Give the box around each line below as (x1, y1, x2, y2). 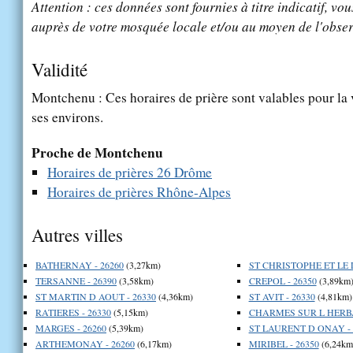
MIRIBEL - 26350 (248, 336, 319, 350)
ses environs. (32, 107, 103, 126)
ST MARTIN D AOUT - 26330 (35, 289, 156, 303)
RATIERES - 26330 (35, 305, 111, 318)
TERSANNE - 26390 (35, 273, 117, 287)
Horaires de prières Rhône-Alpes (47, 182, 231, 201)
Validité (32, 57, 87, 81)
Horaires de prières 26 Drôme (47, 162, 212, 181)
